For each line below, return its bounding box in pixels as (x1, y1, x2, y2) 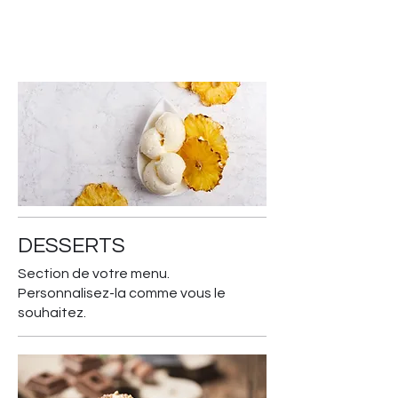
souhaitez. (18, 306, 86, 321)
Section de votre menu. (18, 267, 170, 282)
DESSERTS (18, 235, 125, 258)
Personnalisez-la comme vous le (18, 286, 226, 301)
